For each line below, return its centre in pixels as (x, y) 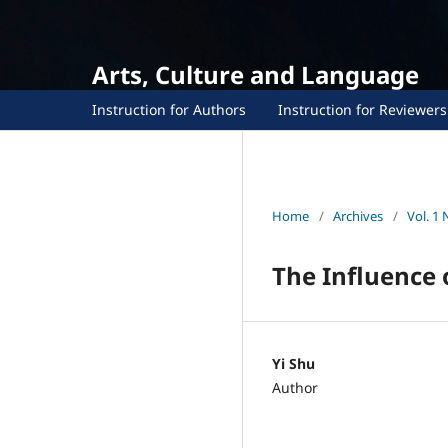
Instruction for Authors (169, 109)
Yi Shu (293, 363)
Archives (358, 215)
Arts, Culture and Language (255, 74)
